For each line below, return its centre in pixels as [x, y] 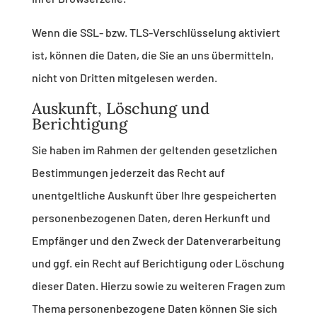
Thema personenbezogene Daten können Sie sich [154, 309]
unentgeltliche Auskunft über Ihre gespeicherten [154, 195]
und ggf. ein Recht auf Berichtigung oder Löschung [158, 263]
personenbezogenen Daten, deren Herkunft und [151, 218]
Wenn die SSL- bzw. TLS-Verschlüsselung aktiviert [156, 33]
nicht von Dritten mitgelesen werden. [124, 78]
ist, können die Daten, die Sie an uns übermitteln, [152, 55]
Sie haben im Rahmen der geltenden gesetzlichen [154, 150]
